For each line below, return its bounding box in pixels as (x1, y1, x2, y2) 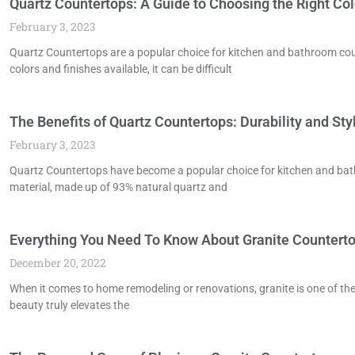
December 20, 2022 (10, 254, 106, 270)
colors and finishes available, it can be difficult (10, 62, 232, 75)
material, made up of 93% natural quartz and (10, 180, 227, 193)
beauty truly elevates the (10, 298, 129, 311)
